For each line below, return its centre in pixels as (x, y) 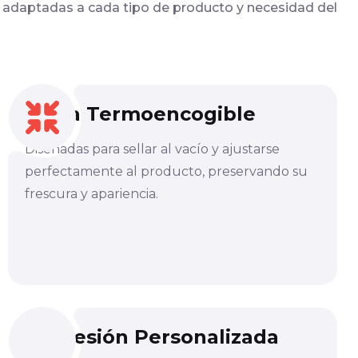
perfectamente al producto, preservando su (166, 171)
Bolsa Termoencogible (140, 113)
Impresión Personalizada (151, 336)
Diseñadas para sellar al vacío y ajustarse (152, 149)
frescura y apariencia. (91, 193)
